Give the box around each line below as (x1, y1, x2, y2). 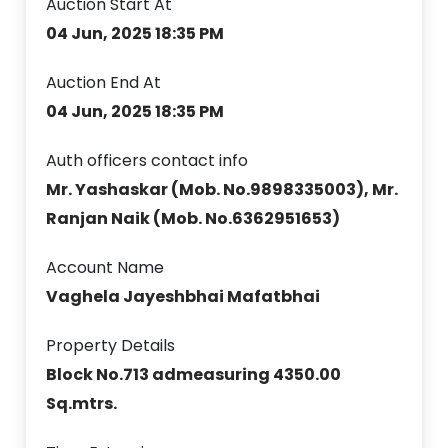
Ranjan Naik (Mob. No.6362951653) (46, 206, 341, 230)
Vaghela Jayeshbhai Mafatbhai (46, 284, 321, 308)
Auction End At (46, 70, 162, 94)
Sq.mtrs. (46, 391, 118, 415)
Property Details (46, 333, 176, 357)
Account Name (46, 255, 165, 279)
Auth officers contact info (46, 148, 249, 172)
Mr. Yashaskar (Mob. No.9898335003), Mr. (46, 177, 399, 201)
